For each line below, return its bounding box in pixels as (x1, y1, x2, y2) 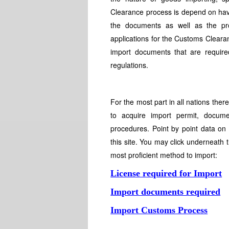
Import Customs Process (110, 205, 208, 215)
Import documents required (110, 187, 221, 197)
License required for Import (110, 168, 222, 178)
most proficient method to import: (110, 150, 218, 160)
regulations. (110, 60, 149, 70)
